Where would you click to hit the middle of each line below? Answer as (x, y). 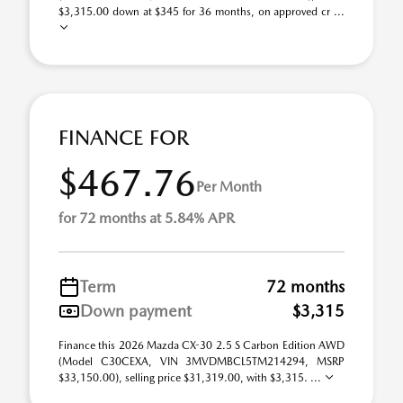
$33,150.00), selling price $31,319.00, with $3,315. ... (191, 378)
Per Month (229, 186)
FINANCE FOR (124, 138)
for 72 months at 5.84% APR (147, 218)
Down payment (136, 311)
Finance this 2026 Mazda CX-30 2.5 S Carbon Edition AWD (201, 345)
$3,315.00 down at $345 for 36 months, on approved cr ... (201, 12)
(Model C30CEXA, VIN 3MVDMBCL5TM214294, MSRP (201, 362)
